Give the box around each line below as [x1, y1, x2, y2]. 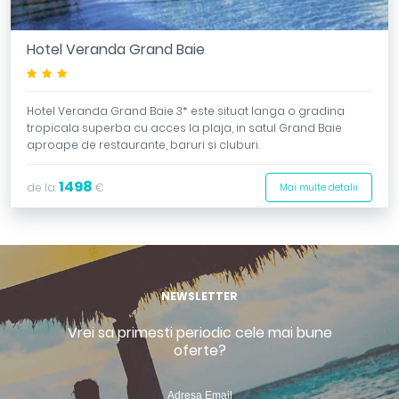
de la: [27, 179, 59, 195]
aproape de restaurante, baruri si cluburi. [27, 136, 259, 152]
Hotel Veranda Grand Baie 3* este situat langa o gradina [27, 102, 345, 118]
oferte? [173, 339, 226, 361]
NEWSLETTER [161, 288, 238, 304]
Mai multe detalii [280, 180, 358, 194]
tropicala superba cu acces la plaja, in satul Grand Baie [27, 119, 342, 135]
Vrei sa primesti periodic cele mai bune [67, 322, 332, 343]
